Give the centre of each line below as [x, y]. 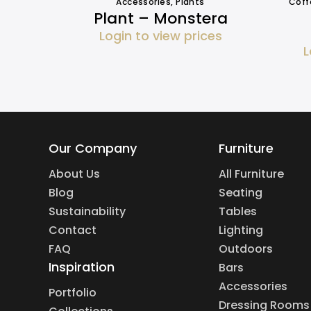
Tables [237, 212]
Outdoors [245, 249]
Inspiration [82, 267]
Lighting [241, 230]
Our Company [93, 149]
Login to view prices [160, 36]
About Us [74, 174]
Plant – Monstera [160, 19]
